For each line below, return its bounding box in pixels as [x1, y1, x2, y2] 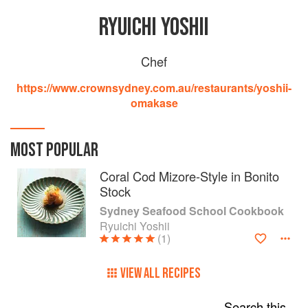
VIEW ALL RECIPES [120, 265, 201, 282]
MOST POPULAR [10, 139, 98, 162]
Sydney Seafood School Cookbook [100, 203, 284, 219]
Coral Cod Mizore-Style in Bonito [100, 167, 279, 185]
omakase [130, 95, 178, 111]
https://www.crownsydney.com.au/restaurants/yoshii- [16, 80, 291, 96]
